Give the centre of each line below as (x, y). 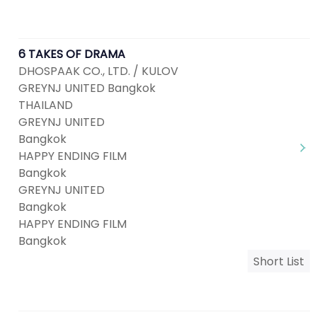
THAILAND (46, 105)
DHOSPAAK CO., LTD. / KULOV (98, 71)
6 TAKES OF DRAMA (72, 54)
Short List (279, 261)
